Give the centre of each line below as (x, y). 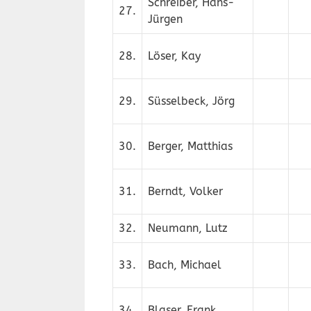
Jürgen (165, 19)
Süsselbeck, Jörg (191, 101)
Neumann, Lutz (188, 228)
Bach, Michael (185, 265)
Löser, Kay (174, 56)
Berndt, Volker (185, 191)
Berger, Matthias (190, 146)
